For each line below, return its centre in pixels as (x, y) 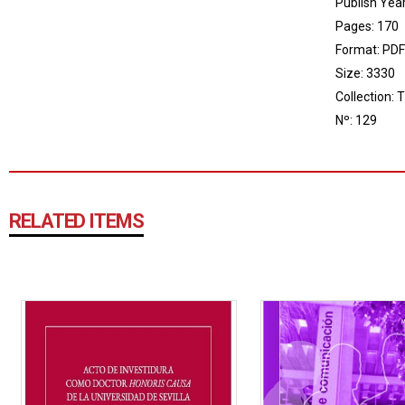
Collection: (366, 97)
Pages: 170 (367, 26)
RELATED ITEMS (76, 221)
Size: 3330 (365, 73)
